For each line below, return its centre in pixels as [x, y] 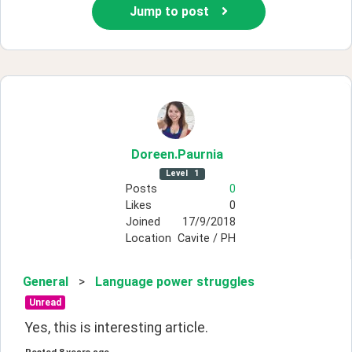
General [46, 282]
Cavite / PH [206, 239]
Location [148, 239]
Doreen [153, 155]
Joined [143, 222]
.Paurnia [199, 155]
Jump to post [169, 12]
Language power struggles [175, 282]
